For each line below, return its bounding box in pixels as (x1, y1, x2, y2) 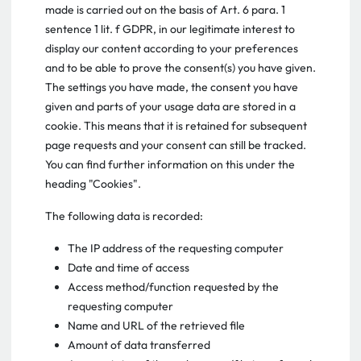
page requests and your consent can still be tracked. (45, 138, 306, 152)
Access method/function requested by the (68, 280, 279, 294)
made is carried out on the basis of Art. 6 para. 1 (45, 2, 285, 17)
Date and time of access (68, 260, 189, 275)
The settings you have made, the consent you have (45, 80, 298, 94)
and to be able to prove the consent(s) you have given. (45, 60, 316, 75)
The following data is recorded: (45, 209, 203, 223)
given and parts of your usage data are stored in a (45, 99, 296, 114)
